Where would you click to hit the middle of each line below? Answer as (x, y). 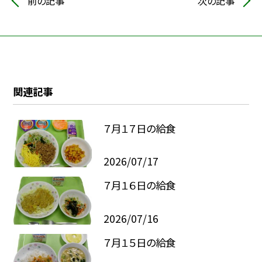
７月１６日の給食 (139, 185)
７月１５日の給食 (139, 243)
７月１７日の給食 (139, 128)
